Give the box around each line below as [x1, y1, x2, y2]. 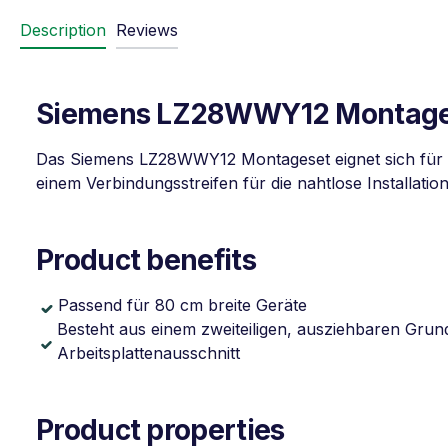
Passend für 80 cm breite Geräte [58, 295, 307, 315]
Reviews [116, 20, 178, 40]
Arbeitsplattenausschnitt [57, 343, 241, 363]
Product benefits [36, 243, 256, 277]
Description [20, 20, 106, 40]
